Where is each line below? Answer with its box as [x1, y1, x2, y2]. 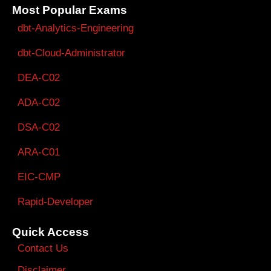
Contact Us [18, 242, 68, 254]
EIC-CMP [18, 171, 60, 183]
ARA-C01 [18, 146, 60, 158]
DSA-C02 [18, 121, 60, 133]
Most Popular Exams [12, 3, 127, 16]
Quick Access [12, 225, 89, 238]
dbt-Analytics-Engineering [18, 22, 134, 34]
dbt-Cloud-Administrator [18, 47, 125, 59]
